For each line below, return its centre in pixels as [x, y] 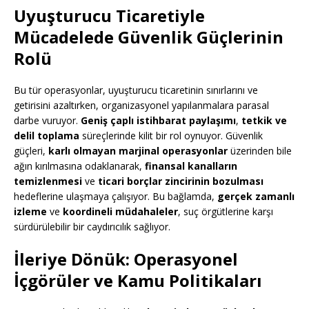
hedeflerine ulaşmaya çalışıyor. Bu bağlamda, [116, 197]
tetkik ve [264, 121]
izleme [30, 212]
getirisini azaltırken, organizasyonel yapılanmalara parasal [141, 106]
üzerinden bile [260, 151]
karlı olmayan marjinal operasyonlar [138, 151]
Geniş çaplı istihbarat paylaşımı [158, 121]
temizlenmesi [48, 181]
